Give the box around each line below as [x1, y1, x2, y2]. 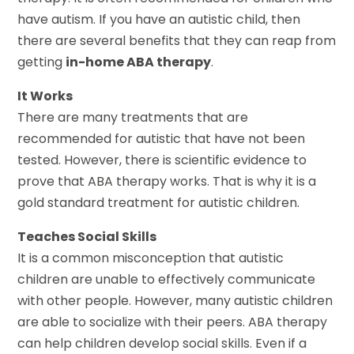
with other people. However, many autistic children [17, 292, 333, 311]
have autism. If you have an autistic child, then [17, 10, 301, 29]
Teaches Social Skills [17, 228, 157, 247]
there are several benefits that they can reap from [17, 32, 337, 51]
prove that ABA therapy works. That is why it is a [17, 172, 317, 191]
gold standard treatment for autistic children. [17, 194, 300, 213]
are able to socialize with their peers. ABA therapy [17, 313, 328, 332]
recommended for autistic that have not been [17, 130, 306, 149]
